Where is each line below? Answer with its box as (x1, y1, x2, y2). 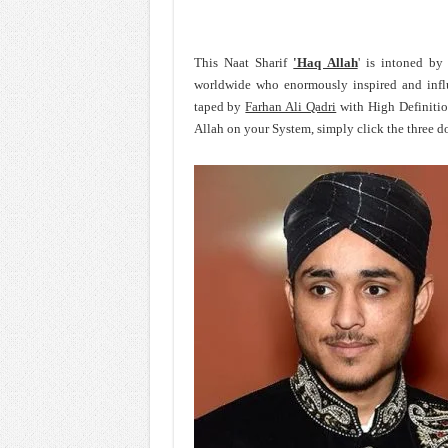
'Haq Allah (293, 55, 358, 70)
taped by (193, 99, 246, 114)
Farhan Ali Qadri (245, 99, 337, 114)
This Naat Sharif (193, 55, 294, 70)
